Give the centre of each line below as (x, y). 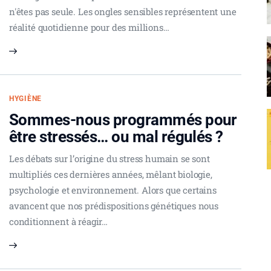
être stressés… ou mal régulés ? (116, 137)
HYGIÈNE (25, 99)
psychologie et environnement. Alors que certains (113, 190)
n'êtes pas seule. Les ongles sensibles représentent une (123, 12)
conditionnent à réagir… (59, 222)
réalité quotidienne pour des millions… (89, 28)
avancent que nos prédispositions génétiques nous (114, 206)
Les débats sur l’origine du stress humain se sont (109, 159)
